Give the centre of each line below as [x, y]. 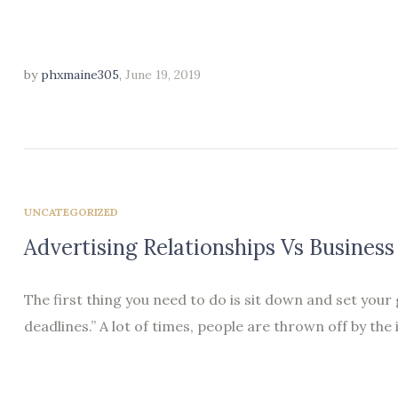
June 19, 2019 [163, 74]
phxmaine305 [80, 74]
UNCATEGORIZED [71, 211]
